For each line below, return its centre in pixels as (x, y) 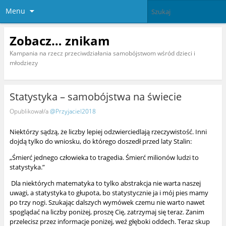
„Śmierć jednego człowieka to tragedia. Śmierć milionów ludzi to (104, 158)
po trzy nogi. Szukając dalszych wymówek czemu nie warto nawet (107, 203)
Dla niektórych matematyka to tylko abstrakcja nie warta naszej (105, 183)
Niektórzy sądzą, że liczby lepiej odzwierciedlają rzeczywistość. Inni (108, 132)
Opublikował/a (30, 111)
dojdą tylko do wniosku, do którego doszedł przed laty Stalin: (100, 142)
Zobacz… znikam (60, 40)
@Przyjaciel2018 (73, 111)
